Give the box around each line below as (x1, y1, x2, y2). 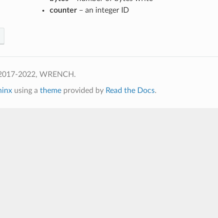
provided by (61, 86, 106, 94)
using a (12, 86, 40, 94)
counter (49, 6, 77, 14)
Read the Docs (105, 86, 155, 94)
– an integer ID (76, 6, 129, 14)
